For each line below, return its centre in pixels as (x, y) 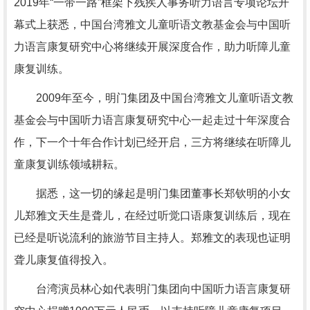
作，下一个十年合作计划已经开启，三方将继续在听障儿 (152, 142)
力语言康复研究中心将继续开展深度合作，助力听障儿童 (152, 47)
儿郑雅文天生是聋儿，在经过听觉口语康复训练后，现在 (152, 216)
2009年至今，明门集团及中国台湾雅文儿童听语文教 (154, 98)
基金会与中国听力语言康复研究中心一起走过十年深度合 (152, 120)
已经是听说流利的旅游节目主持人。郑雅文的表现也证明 (152, 238)
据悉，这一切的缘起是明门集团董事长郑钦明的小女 (152, 193)
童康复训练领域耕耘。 (69, 164)
